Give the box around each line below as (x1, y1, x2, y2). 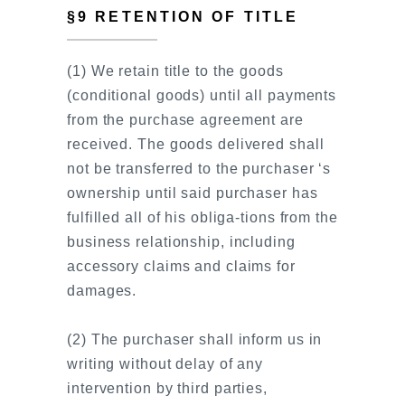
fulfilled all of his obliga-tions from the (67, 210, 338, 225)
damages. (67, 283, 137, 298)
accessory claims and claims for (67, 259, 296, 274)
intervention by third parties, (67, 381, 268, 396)
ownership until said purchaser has (67, 185, 318, 201)
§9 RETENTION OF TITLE (67, 9, 299, 24)
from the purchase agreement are (67, 112, 304, 127)
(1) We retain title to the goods (67, 63, 284, 79)
